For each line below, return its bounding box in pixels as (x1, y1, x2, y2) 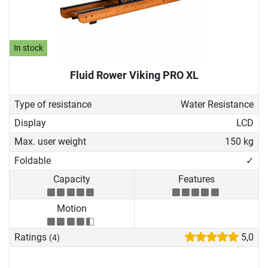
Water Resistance (180, 98, 254, 110)
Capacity (53, 173, 90, 185)
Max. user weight (14, 136, 86, 148)
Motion (56, 202, 87, 214)
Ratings (14, 231, 49, 243)
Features (178, 173, 215, 185)
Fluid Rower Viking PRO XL (69, 69, 199, 82)
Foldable (14, 154, 51, 166)
